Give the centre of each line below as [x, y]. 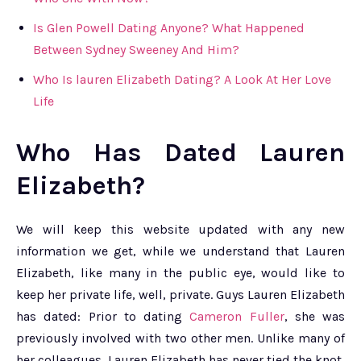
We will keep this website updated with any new [180, 229]
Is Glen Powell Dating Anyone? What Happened [169, 27]
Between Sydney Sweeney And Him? [136, 49]
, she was [314, 316]
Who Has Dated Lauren [180, 152]
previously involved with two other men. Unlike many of [180, 338]
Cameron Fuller [237, 316]
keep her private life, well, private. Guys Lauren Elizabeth [180, 294]
